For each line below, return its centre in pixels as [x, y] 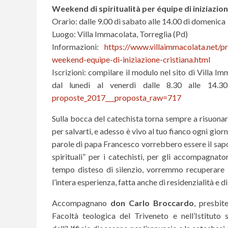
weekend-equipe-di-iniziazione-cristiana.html [131, 59]
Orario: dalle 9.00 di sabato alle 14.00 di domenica [139, 21]
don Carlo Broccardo [152, 203]
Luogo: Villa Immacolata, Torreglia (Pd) [120, 34]
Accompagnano [81, 203]
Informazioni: [78, 46]
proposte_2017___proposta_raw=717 [117, 97]
